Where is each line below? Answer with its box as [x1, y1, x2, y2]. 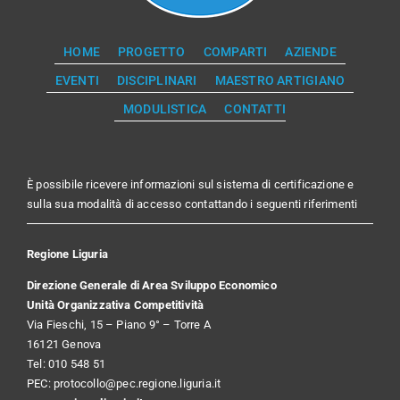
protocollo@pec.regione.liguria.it [53, 376, 221, 390]
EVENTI [54, 72, 100, 87]
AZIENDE [285, 44, 337, 59]
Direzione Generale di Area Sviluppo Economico [26, 278, 277, 292]
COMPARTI [203, 44, 268, 59]
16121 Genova [26, 337, 102, 351]
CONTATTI [224, 101, 286, 116]
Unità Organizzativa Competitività [26, 297, 204, 312]
